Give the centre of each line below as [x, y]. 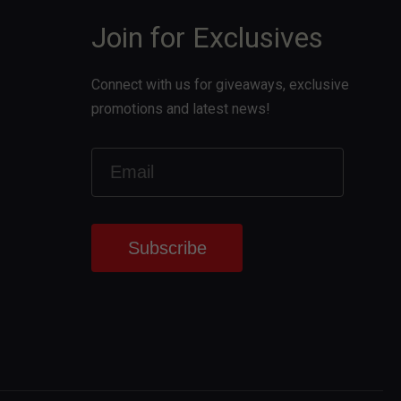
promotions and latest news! [181, 108]
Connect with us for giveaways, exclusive [220, 84]
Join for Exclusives [207, 37]
